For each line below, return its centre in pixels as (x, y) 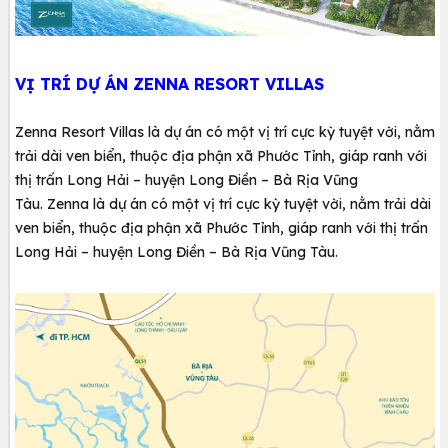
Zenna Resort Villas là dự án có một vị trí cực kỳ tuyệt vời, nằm (225, 132)
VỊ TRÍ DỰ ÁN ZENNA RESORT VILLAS (169, 84)
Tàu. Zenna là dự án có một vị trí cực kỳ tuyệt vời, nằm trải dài (223, 204)
